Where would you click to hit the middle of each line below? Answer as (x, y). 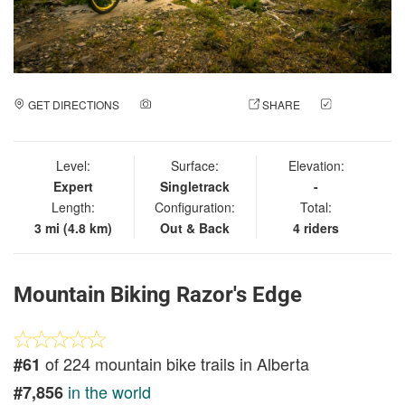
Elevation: (316, 165)
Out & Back (195, 227)
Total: (316, 207)
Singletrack (195, 186)
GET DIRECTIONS (73, 104)
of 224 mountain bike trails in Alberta (175, 363)
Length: (74, 207)
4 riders (316, 227)
